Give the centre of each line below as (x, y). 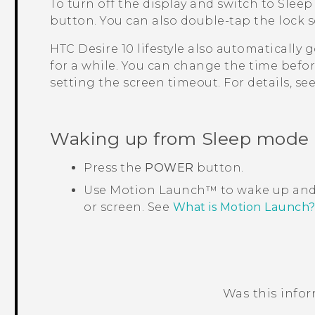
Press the (115, 167)
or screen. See (128, 207)
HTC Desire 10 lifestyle (117, 49)
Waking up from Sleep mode (180, 139)
